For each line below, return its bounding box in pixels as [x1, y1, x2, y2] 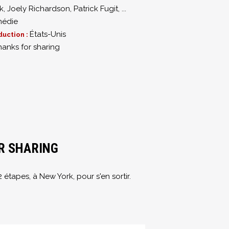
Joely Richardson [7, 4, 70, 13]
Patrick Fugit [74, 4, 118, 13]
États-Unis [30, 30, 66, 39]
